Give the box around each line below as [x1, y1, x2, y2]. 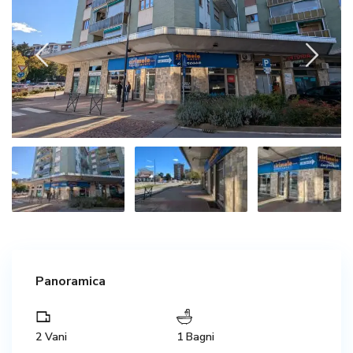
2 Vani [35, 329, 67, 344]
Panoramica [35, 272, 106, 290]
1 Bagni [176, 329, 214, 344]
